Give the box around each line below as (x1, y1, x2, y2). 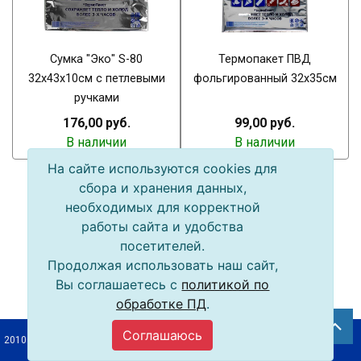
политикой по (181, 276, 270, 293)
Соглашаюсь (122, 327, 203, 343)
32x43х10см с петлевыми (27, 71, 165, 85)
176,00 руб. (62, 114, 131, 131)
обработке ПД (115, 296, 206, 312)
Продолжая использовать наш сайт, (47, 257, 278, 273)
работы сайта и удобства (81, 218, 244, 234)
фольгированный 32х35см (193, 71, 337, 85)
